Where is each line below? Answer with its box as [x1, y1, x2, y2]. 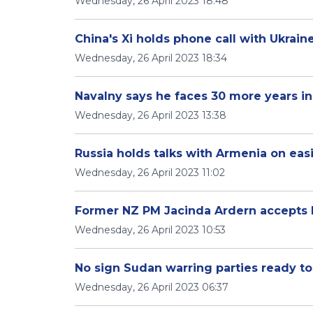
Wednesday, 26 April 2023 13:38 [75, 109, 226, 122]
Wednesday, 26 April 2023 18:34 [75, 52, 227, 64]
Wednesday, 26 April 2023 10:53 [75, 224, 226, 236]
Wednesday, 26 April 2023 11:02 [75, 166, 225, 179]
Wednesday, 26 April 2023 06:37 [75, 281, 228, 293]
